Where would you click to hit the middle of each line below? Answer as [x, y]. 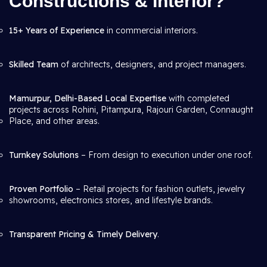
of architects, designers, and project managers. [152, 64]
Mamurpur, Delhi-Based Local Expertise [88, 98]
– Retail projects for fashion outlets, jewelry [159, 189]
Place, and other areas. [54, 121]
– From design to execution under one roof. [166, 155]
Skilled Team [34, 64]
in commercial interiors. [151, 30]
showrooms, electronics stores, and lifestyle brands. [111, 200]
